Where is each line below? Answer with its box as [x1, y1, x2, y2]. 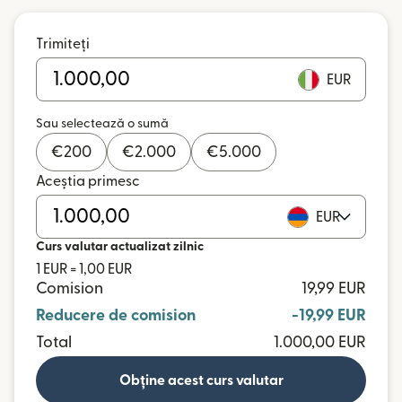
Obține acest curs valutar [118, 373, 284, 388]
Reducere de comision [36, 308, 196, 323]
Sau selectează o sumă [36, 118, 169, 130]
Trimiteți [36, 37, 90, 51]
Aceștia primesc [36, 174, 140, 188]
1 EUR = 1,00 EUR [36, 262, 132, 276]
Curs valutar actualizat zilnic [36, 240, 204, 253]
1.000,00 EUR [274, 335, 366, 350]
